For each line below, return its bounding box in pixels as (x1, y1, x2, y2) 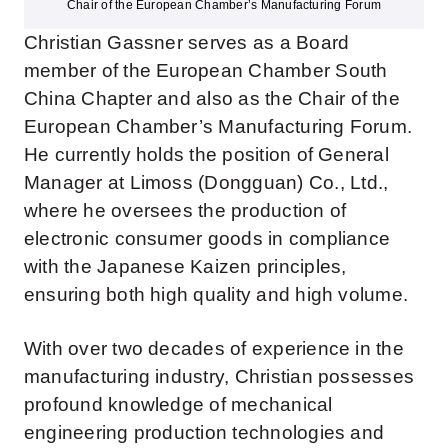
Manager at (23, 172, 130, 194)
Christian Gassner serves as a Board (23, 32, 350, 54)
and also (157, 88, 234, 110)
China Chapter (23, 88, 158, 110)
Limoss (129, 172, 193, 194)
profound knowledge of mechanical (23, 394, 333, 416)
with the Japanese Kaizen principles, (23, 256, 347, 278)
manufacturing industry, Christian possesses (23, 366, 415, 388)
